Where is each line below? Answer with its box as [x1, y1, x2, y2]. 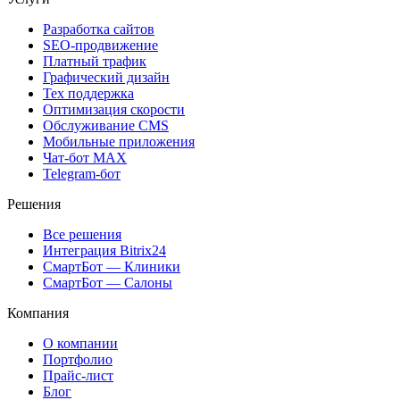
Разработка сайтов [43, 21, 154, 37]
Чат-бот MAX [43, 149, 127, 165]
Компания [7, 304, 69, 321]
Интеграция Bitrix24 [43, 242, 166, 258]
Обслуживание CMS [43, 117, 169, 133]
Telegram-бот [43, 165, 121, 181]
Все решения [43, 226, 121, 242]
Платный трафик [43, 53, 146, 69]
